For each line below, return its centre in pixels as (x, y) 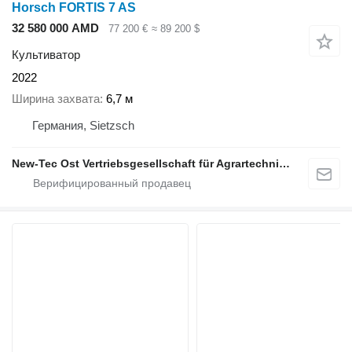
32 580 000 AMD (55, 27)
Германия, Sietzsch (83, 125)
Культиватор (46, 55)
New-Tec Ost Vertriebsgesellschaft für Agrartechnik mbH (284, 163)
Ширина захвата (56, 98)
